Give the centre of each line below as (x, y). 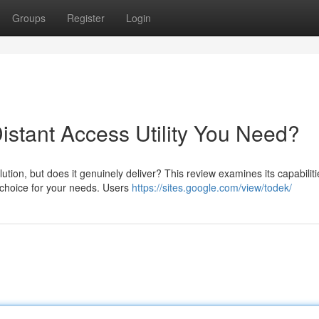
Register (86, 18)
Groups (29, 18)
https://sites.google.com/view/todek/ (212, 187)
